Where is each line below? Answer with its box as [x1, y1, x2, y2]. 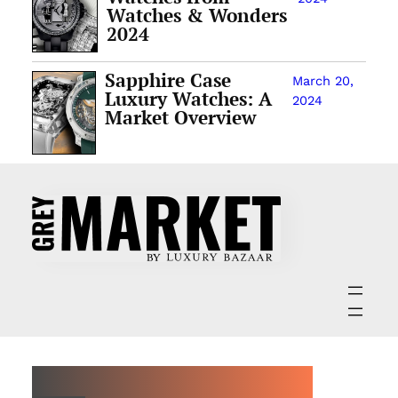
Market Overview [105, 105, 257, 131]
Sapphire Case [105, 68, 232, 93]
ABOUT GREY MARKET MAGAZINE [31, 362, 313, 386]
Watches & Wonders [107, 3, 288, 28]
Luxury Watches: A [105, 86, 273, 112]
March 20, [291, 73, 354, 90]
